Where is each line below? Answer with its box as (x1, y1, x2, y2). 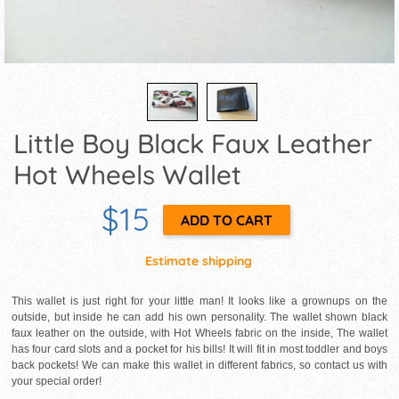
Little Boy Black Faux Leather (13, 126, 372, 160)
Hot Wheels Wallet (13, 158, 241, 191)
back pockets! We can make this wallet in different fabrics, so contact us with (12, 359, 387, 372)
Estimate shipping (145, 253, 252, 270)
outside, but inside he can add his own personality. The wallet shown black (12, 311, 387, 324)
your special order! (12, 375, 102, 388)
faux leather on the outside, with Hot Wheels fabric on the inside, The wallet (12, 327, 387, 340)
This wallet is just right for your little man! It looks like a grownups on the (12, 295, 387, 308)
